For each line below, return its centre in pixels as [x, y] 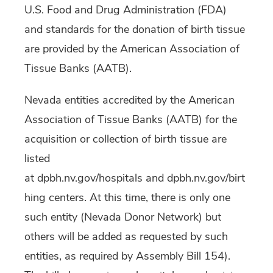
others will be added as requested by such [126, 237]
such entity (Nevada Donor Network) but [123, 217]
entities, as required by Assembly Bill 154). [127, 256]
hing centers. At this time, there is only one [127, 198]
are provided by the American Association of [132, 49]
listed [37, 159]
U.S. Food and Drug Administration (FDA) [126, 10]
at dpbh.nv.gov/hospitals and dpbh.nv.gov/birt [135, 178]
